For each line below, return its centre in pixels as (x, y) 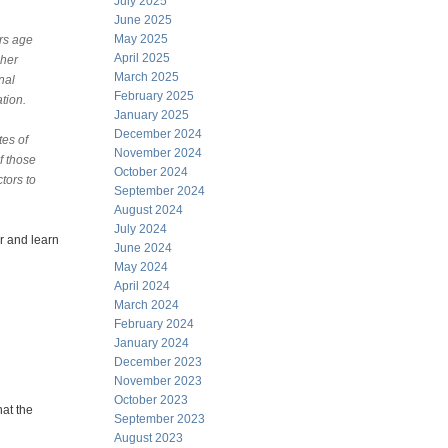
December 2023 (158, 362)
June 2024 (143, 248)
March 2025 (146, 77)
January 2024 (151, 343)
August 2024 (148, 210)
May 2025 (141, 39)
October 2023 (151, 400)
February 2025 (154, 96)
